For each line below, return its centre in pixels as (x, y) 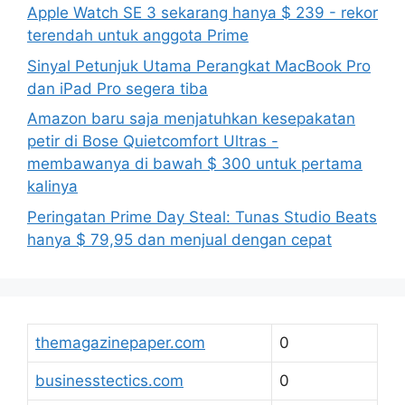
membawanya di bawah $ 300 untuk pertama (195, 164)
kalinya (52, 187)
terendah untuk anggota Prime (138, 36)
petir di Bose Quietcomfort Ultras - (153, 141)
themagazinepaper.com (120, 342)
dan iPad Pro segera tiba (118, 88)
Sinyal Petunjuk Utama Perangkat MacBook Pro (199, 66)
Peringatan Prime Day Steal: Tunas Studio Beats (202, 217)
